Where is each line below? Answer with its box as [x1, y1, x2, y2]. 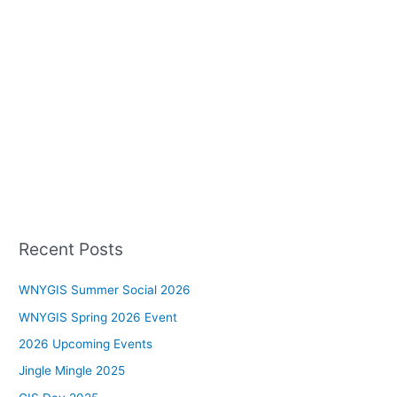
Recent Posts [19, 238, 124, 261]
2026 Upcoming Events [19, 336, 153, 351]
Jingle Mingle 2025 [19, 363, 126, 378]
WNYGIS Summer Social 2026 [19, 283, 191, 298]
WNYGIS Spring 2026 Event [19, 309, 178, 324]
